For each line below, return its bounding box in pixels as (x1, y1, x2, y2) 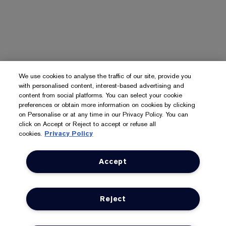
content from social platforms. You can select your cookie (19, 91, 183, 99)
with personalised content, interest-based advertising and (19, 81, 185, 90)
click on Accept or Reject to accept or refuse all (19, 120, 156, 128)
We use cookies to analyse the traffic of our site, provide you (19, 72, 192, 80)
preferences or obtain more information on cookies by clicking (19, 100, 196, 109)
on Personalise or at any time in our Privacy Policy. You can (19, 110, 189, 119)
